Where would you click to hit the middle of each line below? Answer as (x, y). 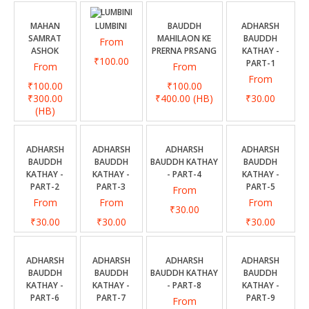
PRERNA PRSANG (185, 51)
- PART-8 (185, 286)
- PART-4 (185, 175)
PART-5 (261, 187)
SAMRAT (45, 39)
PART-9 (261, 298)
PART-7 (111, 298)
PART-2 (45, 187)
